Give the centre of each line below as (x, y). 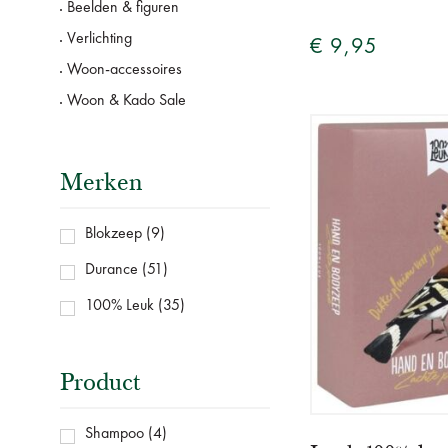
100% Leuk (119, 306)
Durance (111, 270)
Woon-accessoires (124, 70)
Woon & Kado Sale (126, 101)
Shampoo (114, 434)
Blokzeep (113, 234)
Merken (101, 182)
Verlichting (99, 39)
